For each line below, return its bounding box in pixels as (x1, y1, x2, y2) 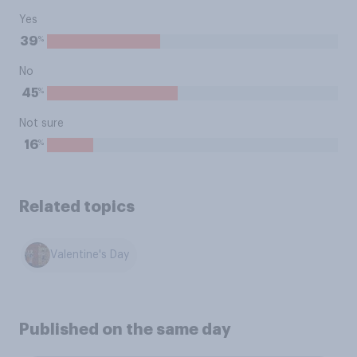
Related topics (19, 198, 135, 214)
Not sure (19, 118, 64, 129)
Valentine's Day (50, 249, 130, 261)
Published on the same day (19, 320, 231, 337)
